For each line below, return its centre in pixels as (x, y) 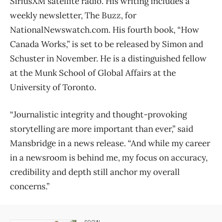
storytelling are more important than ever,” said (102, 129)
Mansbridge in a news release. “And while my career (110, 143)
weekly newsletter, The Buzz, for (73, 15)
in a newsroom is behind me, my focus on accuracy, (109, 157)
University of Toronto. (53, 87)
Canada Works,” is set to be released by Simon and (107, 44)
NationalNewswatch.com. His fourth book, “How (105, 29)
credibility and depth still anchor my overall (95, 172)
